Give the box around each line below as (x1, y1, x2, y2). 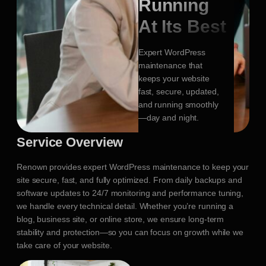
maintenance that (138, 61, 203, 71)
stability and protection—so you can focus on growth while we (17, 227, 243, 237)
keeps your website (138, 74, 210, 84)
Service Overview (17, 135, 123, 150)
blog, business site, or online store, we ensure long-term (17, 214, 224, 224)
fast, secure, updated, (138, 87, 219, 97)
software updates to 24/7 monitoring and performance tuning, (17, 188, 244, 198)
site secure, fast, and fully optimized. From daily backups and (17, 175, 242, 185)
